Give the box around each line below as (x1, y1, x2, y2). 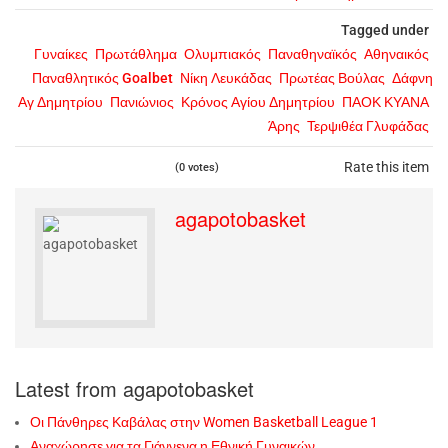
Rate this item (344, 158, 429, 175)
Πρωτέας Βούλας (279, 69, 385, 86)
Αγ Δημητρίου (18, 93, 103, 110)
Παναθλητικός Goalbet (32, 69, 173, 86)
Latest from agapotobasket (15, 373, 254, 403)
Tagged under (341, 21, 429, 38)
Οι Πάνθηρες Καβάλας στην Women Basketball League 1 (30, 413, 378, 430)
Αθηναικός (364, 45, 429, 62)
